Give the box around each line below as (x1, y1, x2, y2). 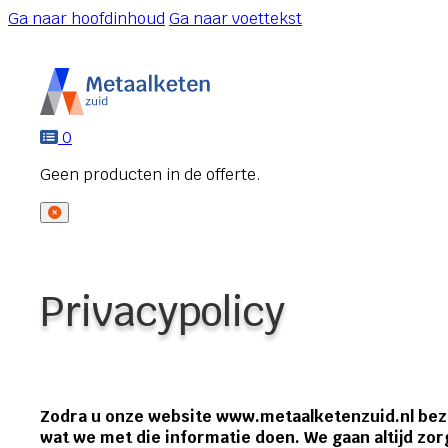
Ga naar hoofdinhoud (8, 8, 165, 29)
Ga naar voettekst (169, 8, 302, 29)
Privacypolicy (40, 286, 285, 339)
